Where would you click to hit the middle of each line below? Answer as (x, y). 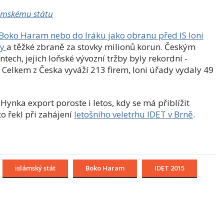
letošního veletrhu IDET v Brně (133, 114)
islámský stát (35, 168)
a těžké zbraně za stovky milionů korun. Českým (101, 47)
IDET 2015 (169, 168)
